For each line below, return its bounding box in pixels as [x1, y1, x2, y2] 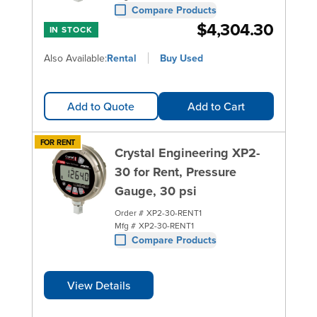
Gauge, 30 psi [114, 181, 197, 200]
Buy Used [159, 50, 203, 65]
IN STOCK [49, 23, 93, 35]
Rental [106, 50, 137, 65]
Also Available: [43, 50, 107, 65]
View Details [67, 277, 130, 293]
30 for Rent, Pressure [114, 162, 236, 181]
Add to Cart [187, 98, 245, 114]
